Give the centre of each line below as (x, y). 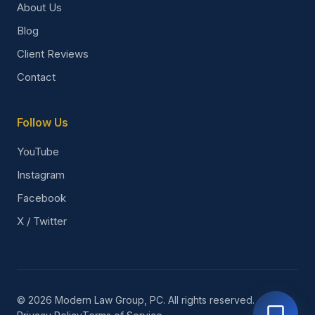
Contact (36, 77)
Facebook (41, 198)
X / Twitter (42, 221)
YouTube (38, 151)
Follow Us (43, 122)
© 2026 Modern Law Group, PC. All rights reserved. (136, 300)
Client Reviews (53, 53)
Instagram (41, 174)
